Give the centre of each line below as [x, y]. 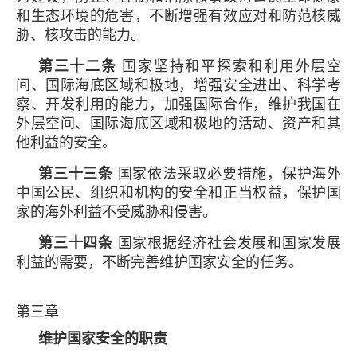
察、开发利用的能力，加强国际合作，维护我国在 [178, 104]
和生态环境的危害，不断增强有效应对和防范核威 [178, 16]
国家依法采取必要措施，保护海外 [227, 173]
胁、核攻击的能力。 [80, 35]
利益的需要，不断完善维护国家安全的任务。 [159, 262]
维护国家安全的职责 [103, 338]
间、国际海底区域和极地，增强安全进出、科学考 [178, 85]
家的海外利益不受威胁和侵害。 [116, 212]
